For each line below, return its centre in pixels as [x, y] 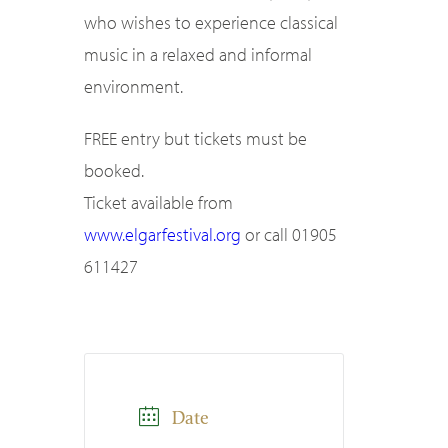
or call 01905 [289, 234]
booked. [114, 170]
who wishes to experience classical [211, 22]
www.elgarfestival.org [162, 234]
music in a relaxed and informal [198, 54]
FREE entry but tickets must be [195, 138]
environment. [133, 86]
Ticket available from [158, 202]
